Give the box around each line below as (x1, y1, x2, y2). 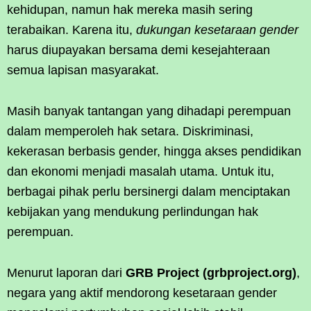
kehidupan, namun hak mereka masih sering (7, 2, 253, 17)
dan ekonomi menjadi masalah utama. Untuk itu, (7, 164, 274, 178)
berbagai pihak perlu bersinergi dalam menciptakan (7, 184, 290, 199)
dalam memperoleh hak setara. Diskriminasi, (7, 124, 253, 138)
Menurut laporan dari (7, 265, 126, 280)
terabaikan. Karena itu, (7, 22, 136, 37)
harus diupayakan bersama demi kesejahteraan (7, 42, 270, 57)
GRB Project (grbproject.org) (126, 265, 296, 280)
